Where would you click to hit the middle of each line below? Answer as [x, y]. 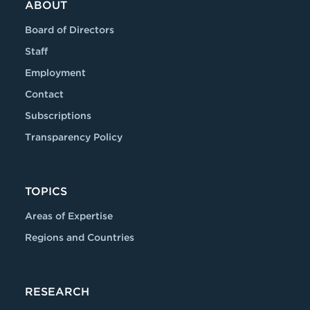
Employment [55, 73]
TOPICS [46, 191]
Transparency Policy [74, 137]
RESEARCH [57, 292]
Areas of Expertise [69, 216]
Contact [44, 94]
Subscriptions [58, 116]
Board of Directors [70, 30]
